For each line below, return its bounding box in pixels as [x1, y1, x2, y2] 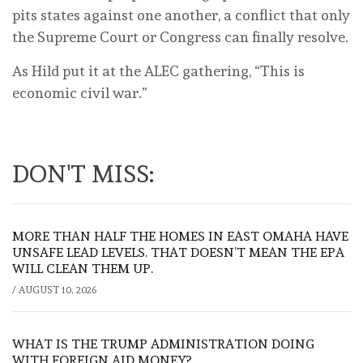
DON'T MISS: [12, 159, 154, 188]
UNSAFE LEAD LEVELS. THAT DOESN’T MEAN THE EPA [12, 244, 344, 260]
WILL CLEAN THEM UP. [12, 260, 153, 276]
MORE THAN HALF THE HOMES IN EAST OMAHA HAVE [12, 228, 348, 244]
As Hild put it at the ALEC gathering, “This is [12, 62, 305, 79]
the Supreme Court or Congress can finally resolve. [12, 28, 348, 45]
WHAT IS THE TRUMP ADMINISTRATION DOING [12, 335, 314, 352]
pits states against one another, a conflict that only [12, 6, 350, 23]
